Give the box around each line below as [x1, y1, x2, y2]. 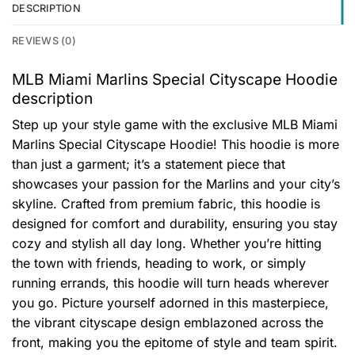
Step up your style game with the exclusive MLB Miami [12, 116, 338, 133]
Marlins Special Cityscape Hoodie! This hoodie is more [12, 136, 339, 153]
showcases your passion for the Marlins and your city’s [12, 176, 340, 193]
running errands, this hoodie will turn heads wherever [12, 275, 329, 292]
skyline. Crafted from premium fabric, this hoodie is [12, 196, 320, 212]
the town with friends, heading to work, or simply [12, 255, 306, 272]
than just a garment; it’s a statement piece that [12, 156, 285, 173]
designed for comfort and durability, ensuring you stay [12, 216, 338, 232]
